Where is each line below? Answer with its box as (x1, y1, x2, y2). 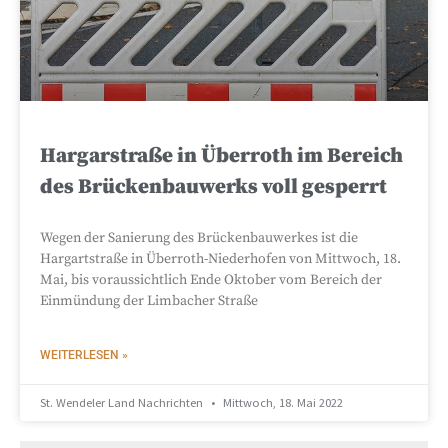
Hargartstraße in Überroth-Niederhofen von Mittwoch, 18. (40, 249, 401, 268)
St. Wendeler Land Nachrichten (40, 394, 206, 410)
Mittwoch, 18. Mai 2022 (220, 394, 343, 410)
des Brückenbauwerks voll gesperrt (40, 173, 387, 200)
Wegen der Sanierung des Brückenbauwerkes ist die (40, 228, 358, 247)
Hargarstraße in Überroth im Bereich (40, 142, 403, 169)
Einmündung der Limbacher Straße (40, 291, 258, 310)
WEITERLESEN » (40, 347, 128, 362)
